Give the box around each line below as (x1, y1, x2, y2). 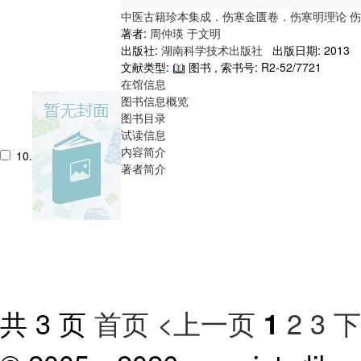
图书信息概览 (121, 92, 189, 109)
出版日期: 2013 (266, 41, 350, 58)
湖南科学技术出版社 (161, 41, 266, 58)
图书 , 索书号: (185, 58, 261, 75)
